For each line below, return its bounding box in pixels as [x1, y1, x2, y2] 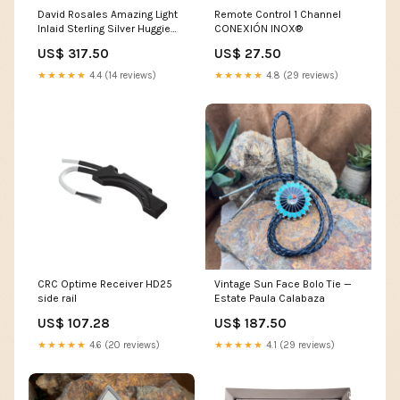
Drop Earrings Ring [37, 36, 127, 49]
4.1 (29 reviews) [263, 338, 335, 351]
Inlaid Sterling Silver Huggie [37, 21, 171, 35]
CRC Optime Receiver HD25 [37, 277, 172, 290]
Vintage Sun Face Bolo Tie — [214, 277, 352, 290]
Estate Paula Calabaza [214, 291, 325, 304]
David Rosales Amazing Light [37, 7, 178, 21]
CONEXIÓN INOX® [214, 21, 303, 35]
